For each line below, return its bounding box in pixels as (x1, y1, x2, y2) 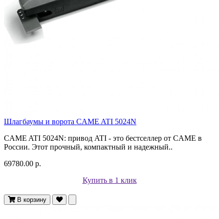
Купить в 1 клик (82, 175, 137, 184)
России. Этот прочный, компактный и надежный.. (4, 142, 173, 151)
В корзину (17, 196, 46, 203)
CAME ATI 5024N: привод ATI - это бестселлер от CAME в (4, 133, 202, 142)
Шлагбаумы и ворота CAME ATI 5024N (4, 117, 136, 126)
